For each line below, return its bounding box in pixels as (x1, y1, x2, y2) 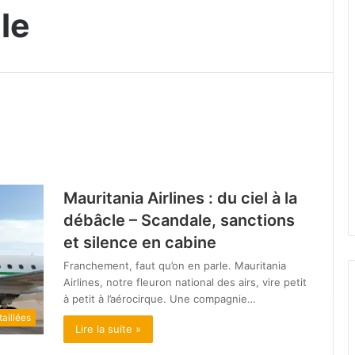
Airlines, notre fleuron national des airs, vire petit (63, 276, 307, 289)
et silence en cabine (63, 233, 216, 253)
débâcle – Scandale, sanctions (63, 211, 295, 231)
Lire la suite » (75, 323, 141, 336)
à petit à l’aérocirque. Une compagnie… (63, 292, 256, 306)
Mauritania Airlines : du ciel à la (63, 189, 297, 208)
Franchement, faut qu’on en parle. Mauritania (63, 259, 286, 273)
